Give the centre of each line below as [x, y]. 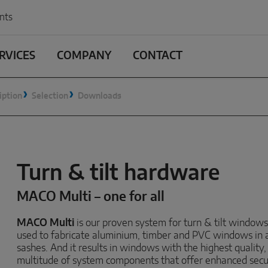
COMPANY [84, 56]
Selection [50, 96]
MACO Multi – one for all [91, 197]
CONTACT [158, 56]
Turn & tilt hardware [118, 173]
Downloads [100, 96]
